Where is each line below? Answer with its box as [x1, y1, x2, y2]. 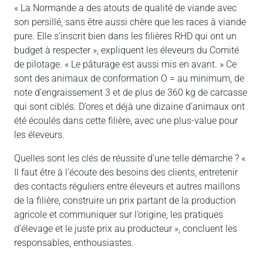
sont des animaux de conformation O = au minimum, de [14, 73, 244, 85]
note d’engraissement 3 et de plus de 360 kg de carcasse [14, 87, 247, 99]
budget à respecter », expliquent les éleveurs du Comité [14, 45, 239, 56]
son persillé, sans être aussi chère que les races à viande [14, 16, 246, 28]
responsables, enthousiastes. [14, 237, 134, 249]
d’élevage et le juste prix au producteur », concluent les [14, 223, 237, 235]
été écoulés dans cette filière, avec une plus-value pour [14, 115, 238, 127]
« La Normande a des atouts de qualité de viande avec [14, 2, 237, 14]
